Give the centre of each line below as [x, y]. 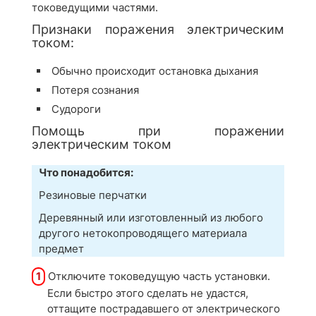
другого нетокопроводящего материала [143, 233]
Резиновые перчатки [93, 195]
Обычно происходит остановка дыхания [155, 71]
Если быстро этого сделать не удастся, [148, 293]
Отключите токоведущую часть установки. [158, 276]
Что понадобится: [86, 172]
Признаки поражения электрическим [158, 29]
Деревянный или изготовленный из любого [151, 218]
